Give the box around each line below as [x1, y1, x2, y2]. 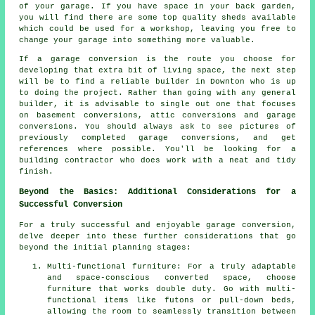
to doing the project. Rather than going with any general [19, 89, 296, 98]
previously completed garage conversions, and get [19, 134, 296, 143]
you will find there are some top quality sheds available [19, 13, 296, 22]
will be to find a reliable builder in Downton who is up [19, 77, 296, 86]
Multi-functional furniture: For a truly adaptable [47, 262, 296, 271]
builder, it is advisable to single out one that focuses [19, 100, 296, 109]
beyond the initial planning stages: [19, 243, 192, 252]
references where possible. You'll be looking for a [19, 145, 296, 154]
